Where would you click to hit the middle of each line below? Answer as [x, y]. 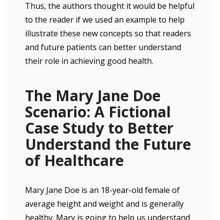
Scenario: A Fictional [98, 112]
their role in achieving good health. [89, 61]
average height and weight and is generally [104, 204]
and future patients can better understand [103, 47]
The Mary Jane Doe [93, 96]
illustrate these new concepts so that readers [108, 33]
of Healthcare [74, 160]
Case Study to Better [99, 128]
